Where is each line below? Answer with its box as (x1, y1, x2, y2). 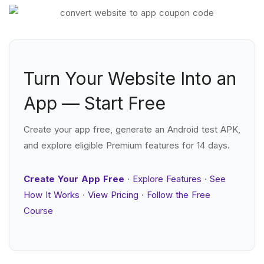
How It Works (24, 189, 80, 200)
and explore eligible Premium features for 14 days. (24, 140, 230, 151)
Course (24, 205, 53, 216)
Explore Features (133, 173, 202, 184)
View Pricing (88, 189, 138, 200)
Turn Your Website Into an (24, 68, 236, 89)
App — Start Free (24, 93, 166, 114)
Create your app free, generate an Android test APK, (24, 124, 240, 135)
